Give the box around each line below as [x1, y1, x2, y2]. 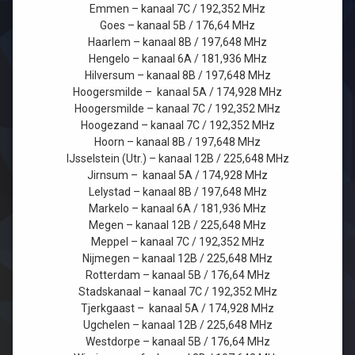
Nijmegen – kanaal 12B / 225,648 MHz [82, 252, 273, 265]
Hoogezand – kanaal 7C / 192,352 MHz [80, 119, 275, 132]
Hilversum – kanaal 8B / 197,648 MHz [84, 69, 271, 82]
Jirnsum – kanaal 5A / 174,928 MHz [87, 169, 268, 182]
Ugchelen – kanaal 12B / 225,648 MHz [82, 319, 273, 332]
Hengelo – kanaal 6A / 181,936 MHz [88, 52, 267, 66]
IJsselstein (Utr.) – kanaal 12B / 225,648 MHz [66, 152, 289, 166]
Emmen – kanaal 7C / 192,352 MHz [90, 2, 265, 16]
